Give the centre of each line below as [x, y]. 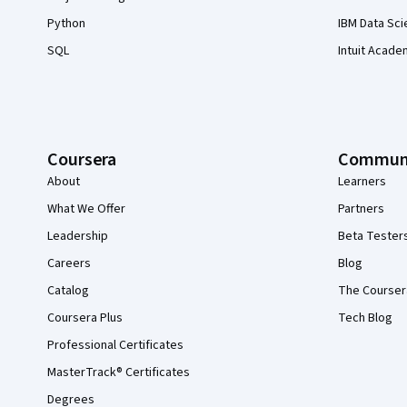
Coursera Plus [85, 318]
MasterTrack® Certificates [119, 372]
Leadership [78, 236]
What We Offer [86, 209]
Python [66, 24]
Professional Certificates [115, 345]
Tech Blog [365, 318]
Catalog [68, 291]
